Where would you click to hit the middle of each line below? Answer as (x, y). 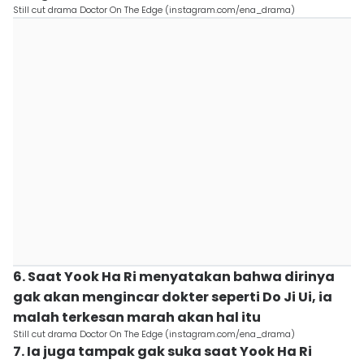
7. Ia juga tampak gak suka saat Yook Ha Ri (162, 351)
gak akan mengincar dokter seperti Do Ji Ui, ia (173, 297)
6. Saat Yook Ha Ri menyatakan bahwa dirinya (174, 277)
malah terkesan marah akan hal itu (137, 317)
